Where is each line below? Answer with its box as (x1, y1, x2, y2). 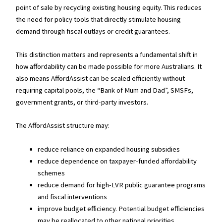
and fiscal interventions (38, 192, 108, 201)
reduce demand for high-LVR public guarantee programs (38, 180, 206, 189)
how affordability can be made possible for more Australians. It (16, 62, 202, 71)
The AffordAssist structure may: (16, 121, 110, 130)
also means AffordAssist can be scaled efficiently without (16, 74, 185, 83)
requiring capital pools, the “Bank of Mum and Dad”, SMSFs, (16, 86, 194, 95)
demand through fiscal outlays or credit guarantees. (16, 26, 170, 36)
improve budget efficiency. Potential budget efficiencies (38, 204, 205, 213)
